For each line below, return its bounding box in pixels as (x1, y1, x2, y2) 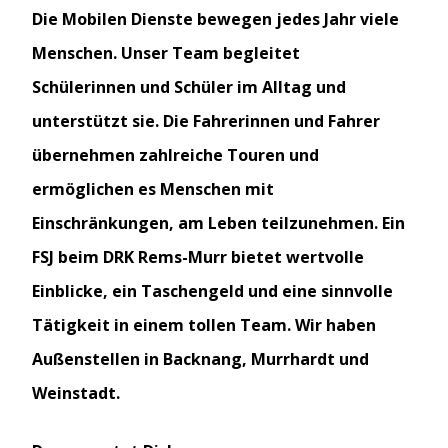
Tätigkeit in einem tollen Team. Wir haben (32, 314, 376, 337)
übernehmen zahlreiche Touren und (32, 144, 319, 167)
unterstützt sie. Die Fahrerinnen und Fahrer (32, 110, 380, 133)
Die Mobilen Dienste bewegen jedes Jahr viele (32, 8, 399, 31)
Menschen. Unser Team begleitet (32, 42, 300, 65)
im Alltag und (233, 76, 346, 99)
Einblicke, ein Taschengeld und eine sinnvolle (32, 280, 393, 303)
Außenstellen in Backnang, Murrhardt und (32, 348, 369, 371)
